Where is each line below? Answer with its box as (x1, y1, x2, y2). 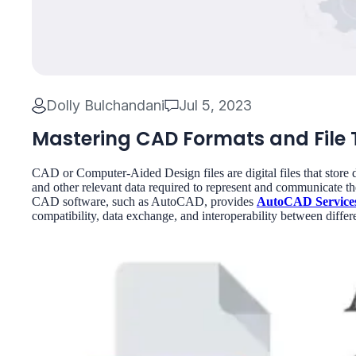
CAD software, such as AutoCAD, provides (32, 195, 257, 208)
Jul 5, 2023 (179, 97, 252, 114)
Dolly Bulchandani (46, 97, 164, 114)
